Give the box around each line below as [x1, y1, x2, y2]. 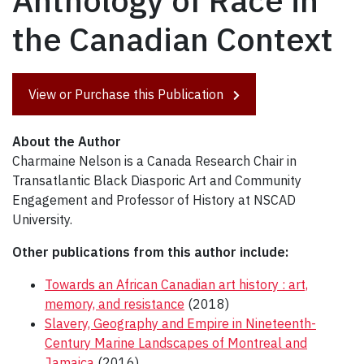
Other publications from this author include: [12, 244, 288, 261]
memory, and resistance [45, 296, 184, 313]
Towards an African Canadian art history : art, [45, 276, 308, 293]
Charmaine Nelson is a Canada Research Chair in [12, 153, 297, 170]
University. [12, 211, 72, 228]
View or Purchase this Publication [28, 86, 227, 103]
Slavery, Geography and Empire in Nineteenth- [45, 315, 316, 332]
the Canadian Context [12, 18, 333, 61]
